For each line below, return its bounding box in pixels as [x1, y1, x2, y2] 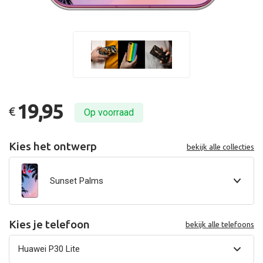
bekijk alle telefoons [186, 220, 254, 229]
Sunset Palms [49, 175, 103, 186]
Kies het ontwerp [9, 140, 97, 153]
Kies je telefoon [9, 217, 90, 231]
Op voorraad [84, 107, 134, 119]
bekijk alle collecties [187, 142, 254, 151]
